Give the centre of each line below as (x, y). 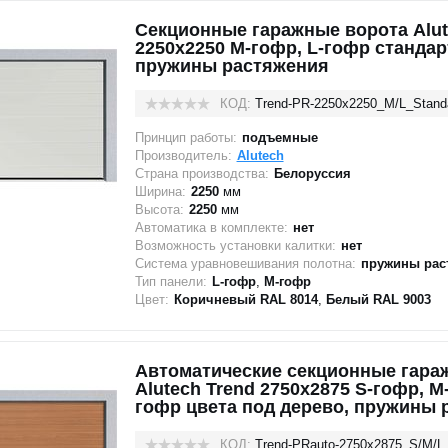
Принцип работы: (185, 137)
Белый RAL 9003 (378, 299)
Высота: (159, 209)
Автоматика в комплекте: (211, 227)
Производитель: (183, 155)
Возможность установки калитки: (235, 245)
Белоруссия (312, 173)
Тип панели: (170, 281)
